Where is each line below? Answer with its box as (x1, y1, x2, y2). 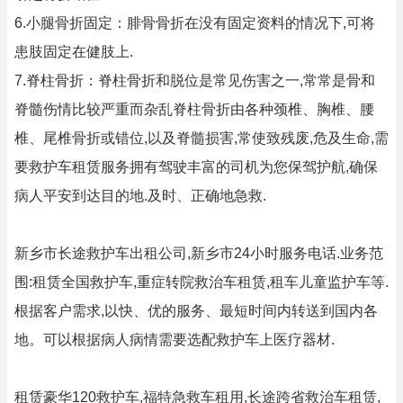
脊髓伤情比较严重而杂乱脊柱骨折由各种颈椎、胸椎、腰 (14, 102, 374, 117)
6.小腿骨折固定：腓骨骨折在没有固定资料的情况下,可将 (14, 15, 375, 31)
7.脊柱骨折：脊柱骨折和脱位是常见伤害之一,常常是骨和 (14, 73, 375, 88)
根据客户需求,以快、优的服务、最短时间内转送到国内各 (14, 303, 378, 318)
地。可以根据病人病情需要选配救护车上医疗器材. (14, 332, 335, 347)
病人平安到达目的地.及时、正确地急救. (14, 188, 266, 203)
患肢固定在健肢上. (14, 44, 133, 59)
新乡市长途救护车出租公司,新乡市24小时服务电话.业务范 (14, 246, 383, 261)
